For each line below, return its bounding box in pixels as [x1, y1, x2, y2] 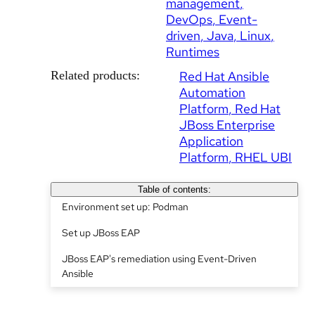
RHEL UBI [235, 149, 292, 165]
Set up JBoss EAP [62, 226, 140, 239]
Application [179, 133, 243, 149]
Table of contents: [137, 184, 211, 195]
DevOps [166, 11, 212, 27]
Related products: [51, 68, 140, 82]
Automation [179, 84, 245, 101]
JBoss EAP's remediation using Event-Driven [62, 252, 257, 265]
